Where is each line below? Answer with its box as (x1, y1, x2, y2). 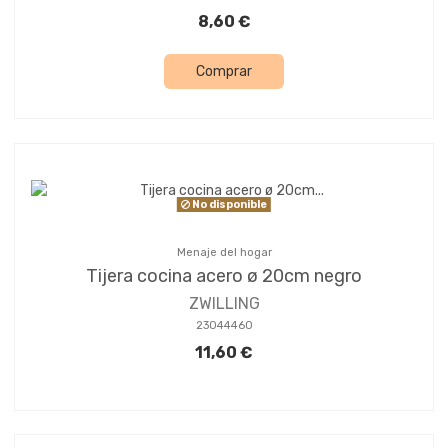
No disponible (190, 197, 267, 211)
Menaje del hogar (176, 245, 272, 259)
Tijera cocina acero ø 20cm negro (86, 264, 362, 287)
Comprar (196, 62, 252, 80)
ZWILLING (188, 293, 260, 313)
